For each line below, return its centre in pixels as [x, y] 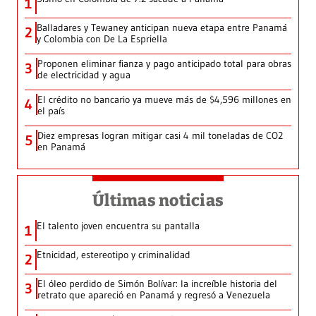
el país [51, 110]
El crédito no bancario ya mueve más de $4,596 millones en [164, 99]
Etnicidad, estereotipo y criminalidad [114, 254]
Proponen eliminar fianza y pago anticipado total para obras [164, 63]
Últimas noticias [158, 200]
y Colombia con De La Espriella [102, 38]
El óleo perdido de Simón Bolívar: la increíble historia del [157, 283]
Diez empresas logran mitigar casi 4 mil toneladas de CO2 [160, 135]
